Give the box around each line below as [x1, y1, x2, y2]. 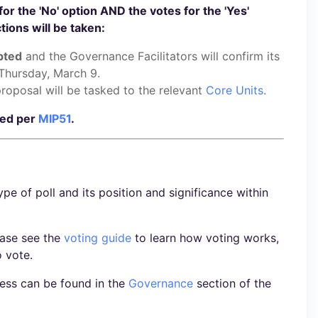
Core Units [206, 82, 263, 97]
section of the [193, 276, 271, 291]
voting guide [64, 231, 131, 246]
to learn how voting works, [131, 231, 279, 246]
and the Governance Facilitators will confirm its [22, 48, 280, 63]
